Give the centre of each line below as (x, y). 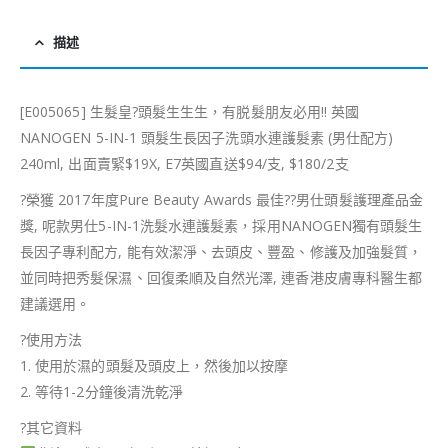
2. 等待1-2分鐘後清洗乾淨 (102, 391)
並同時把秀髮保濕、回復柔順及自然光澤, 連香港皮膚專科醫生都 (221, 277)
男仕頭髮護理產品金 (359, 199)
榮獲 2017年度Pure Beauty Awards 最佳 (155, 199)
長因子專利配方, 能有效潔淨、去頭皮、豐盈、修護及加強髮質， (221, 251)
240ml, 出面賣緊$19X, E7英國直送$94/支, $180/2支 (184, 163)
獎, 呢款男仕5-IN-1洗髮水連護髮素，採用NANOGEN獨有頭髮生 (221, 225)
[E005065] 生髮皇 (76, 111)
